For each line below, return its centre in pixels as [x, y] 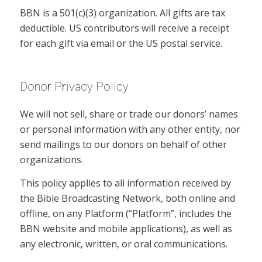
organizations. [51, 160]
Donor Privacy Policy [74, 86]
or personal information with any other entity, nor [130, 130]
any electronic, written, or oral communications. [123, 244]
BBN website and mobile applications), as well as [126, 228]
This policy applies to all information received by [125, 183]
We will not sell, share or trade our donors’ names [129, 114]
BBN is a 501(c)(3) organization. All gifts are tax [122, 13]
